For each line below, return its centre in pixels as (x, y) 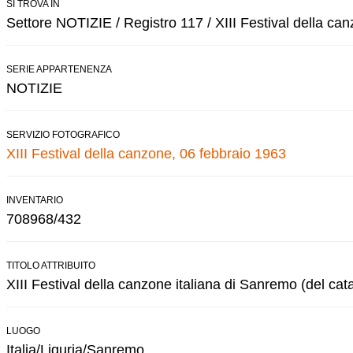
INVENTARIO (35, 200)
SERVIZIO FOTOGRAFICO (63, 134)
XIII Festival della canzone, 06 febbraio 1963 (146, 153)
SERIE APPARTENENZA (59, 69)
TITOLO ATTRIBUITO (51, 265)
